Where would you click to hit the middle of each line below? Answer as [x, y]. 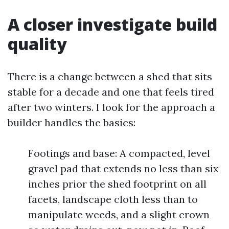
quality [37, 44]
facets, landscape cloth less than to [113, 199]
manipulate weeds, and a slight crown [119, 214]
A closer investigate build [112, 24]
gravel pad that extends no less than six [123, 168]
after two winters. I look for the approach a [111, 107]
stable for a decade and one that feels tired [111, 92]
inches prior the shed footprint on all [117, 184]
